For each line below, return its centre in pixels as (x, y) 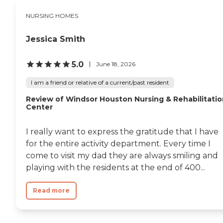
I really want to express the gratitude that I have (122, 131)
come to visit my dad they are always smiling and (122, 155)
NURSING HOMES (52, 15)
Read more (51, 190)
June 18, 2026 (116, 64)
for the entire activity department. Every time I (118, 143)
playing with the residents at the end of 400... (115, 167)
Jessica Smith (56, 39)
